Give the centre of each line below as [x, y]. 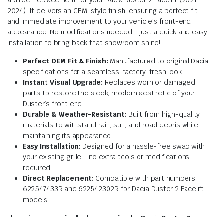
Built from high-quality [163, 114]
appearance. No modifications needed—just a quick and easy [108, 32]
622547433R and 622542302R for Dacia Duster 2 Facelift [114, 189]
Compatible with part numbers [144, 178]
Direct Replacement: [58, 178]
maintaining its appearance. [68, 135]
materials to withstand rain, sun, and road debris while [111, 125]
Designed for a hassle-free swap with [143, 146]
